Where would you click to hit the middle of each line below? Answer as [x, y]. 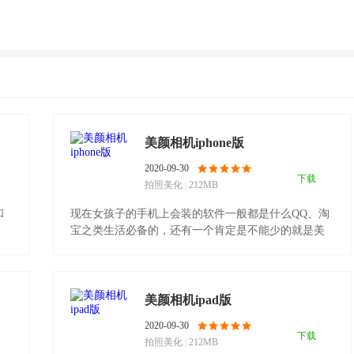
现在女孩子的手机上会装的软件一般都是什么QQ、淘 [200, 214]
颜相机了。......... [112, 247]
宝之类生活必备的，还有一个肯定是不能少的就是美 [198, 230]
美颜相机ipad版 [188, 300]
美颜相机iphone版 [194, 143]
